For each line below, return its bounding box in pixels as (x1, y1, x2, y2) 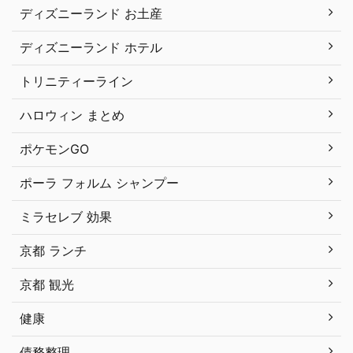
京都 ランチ (20, 243, 87, 259)
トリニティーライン (20, 73, 133, 90)
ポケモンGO (20, 141, 89, 158)
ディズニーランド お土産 (20, 6, 162, 22)
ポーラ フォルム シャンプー (20, 175, 179, 191)
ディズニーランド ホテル (20, 39, 162, 56)
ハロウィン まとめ (20, 107, 124, 124)
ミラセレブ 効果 (20, 209, 112, 225)
